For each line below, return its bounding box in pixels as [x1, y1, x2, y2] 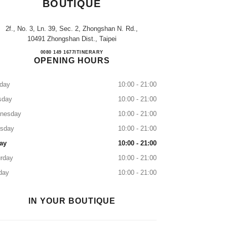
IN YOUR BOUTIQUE [28, 197, 116, 205]
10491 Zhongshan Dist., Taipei [27, 35, 117, 43]
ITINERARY [74, 50, 103, 55]
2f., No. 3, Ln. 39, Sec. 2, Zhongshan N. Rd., [6, 25, 138, 32]
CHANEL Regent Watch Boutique [88, 49, 201, 57]
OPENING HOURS [33, 56, 110, 65]
